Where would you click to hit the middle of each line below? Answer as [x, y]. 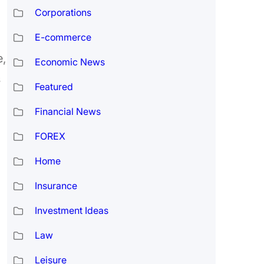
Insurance [56, 186]
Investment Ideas [71, 211]
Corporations [63, 13]
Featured [54, 87]
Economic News [70, 62]
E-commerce [63, 37]
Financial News [67, 112]
